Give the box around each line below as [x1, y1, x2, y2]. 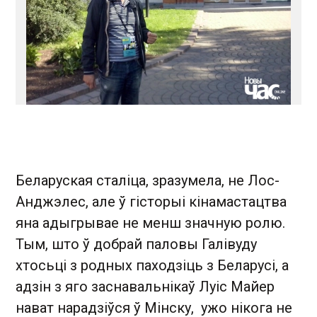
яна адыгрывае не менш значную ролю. [16, 214, 285, 231]
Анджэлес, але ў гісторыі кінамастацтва [16, 193, 287, 210]
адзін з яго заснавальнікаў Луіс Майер [16, 278, 275, 295]
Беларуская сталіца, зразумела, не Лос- [16, 172, 279, 189]
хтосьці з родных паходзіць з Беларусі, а [16, 257, 289, 274]
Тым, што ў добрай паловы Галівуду [16, 236, 257, 253]
